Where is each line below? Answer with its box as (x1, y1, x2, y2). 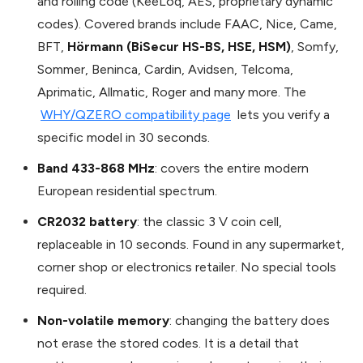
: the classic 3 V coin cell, (137, 213, 282, 229)
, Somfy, (291, 38, 339, 54)
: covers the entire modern (155, 160, 309, 176)
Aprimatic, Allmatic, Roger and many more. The (37, 83, 306, 100)
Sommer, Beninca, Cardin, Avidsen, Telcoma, (37, 61, 293, 77)
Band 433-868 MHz (37, 160, 155, 176)
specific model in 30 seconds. (37, 129, 210, 145)
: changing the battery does (169, 312, 330, 328)
